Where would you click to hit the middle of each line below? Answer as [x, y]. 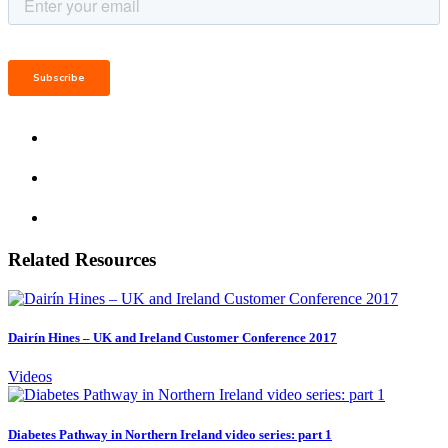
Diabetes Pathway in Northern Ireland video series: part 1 [170, 434]
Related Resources [82, 260]
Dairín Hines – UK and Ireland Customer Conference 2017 [172, 338]
